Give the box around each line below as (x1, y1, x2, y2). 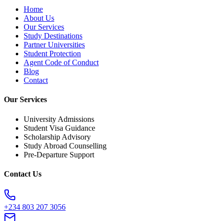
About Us (24, 14, 54, 23)
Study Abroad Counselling (24, 141, 107, 150)
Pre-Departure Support (24, 150, 94, 159)
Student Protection (24, 49, 81, 58)
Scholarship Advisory (24, 132, 91, 141)
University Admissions (24, 114, 94, 123)
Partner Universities (24, 40, 85, 49)
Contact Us (4, 169, 41, 178)
